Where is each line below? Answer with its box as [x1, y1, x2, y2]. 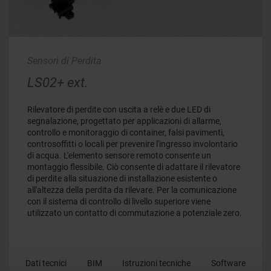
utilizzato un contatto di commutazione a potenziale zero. [27, 208, 242, 218]
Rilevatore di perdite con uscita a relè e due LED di [27, 105, 211, 115]
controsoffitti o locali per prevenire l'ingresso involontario [27, 139, 238, 149]
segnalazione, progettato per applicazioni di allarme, [27, 116, 221, 126]
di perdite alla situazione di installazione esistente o [27, 174, 217, 184]
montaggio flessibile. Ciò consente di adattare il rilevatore [27, 162, 240, 172]
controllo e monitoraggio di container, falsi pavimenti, [27, 128, 224, 138]
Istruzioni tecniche [122, 258, 191, 269]
